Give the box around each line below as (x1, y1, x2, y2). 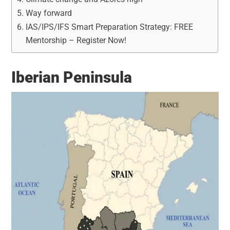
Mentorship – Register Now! (25, 35, 126, 45)
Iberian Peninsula (11, 68, 132, 86)
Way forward (25, 8, 72, 18)
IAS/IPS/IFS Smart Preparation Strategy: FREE (25, 22, 193, 32)
